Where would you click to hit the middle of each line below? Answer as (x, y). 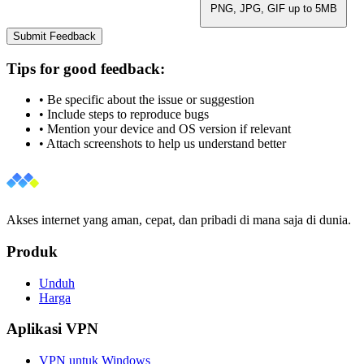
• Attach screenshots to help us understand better (162, 144)
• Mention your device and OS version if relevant (165, 129)
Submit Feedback (54, 36)
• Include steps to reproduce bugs (124, 115)
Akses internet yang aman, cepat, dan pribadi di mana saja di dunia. (179, 220)
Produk (32, 252)
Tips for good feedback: (86, 68)
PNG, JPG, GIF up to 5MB (273, 8)
